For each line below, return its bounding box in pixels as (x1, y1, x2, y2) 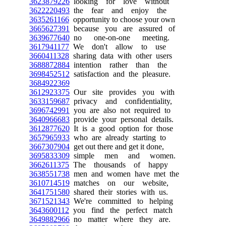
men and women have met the (70, 169, 179, 178)
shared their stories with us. (70, 188, 168, 196)
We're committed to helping (70, 197, 173, 205)
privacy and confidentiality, (70, 97, 172, 105)
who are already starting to (70, 133, 166, 142)
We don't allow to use (69, 42, 166, 51)
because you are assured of (70, 24, 175, 33)
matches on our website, (70, 179, 168, 187)
